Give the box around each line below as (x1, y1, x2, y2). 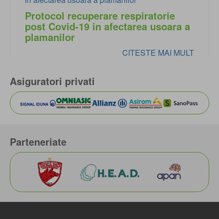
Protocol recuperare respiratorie (25, 8, 175, 23)
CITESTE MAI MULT (122, 47, 194, 59)
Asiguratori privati (10, 74, 95, 88)
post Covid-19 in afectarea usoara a (25, 19, 190, 34)
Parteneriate (10, 134, 66, 149)
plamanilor (25, 30, 75, 44)
